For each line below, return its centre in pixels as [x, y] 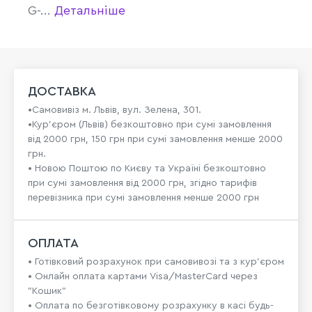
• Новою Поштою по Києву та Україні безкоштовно [147, 169]
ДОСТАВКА [62, 91]
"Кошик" [47, 291]
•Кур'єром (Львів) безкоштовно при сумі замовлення [150, 125]
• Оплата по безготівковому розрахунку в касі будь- [151, 306]
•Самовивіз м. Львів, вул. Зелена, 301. [115, 110]
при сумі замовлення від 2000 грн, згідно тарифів [142, 183]
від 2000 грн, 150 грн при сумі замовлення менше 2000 [155, 139]
